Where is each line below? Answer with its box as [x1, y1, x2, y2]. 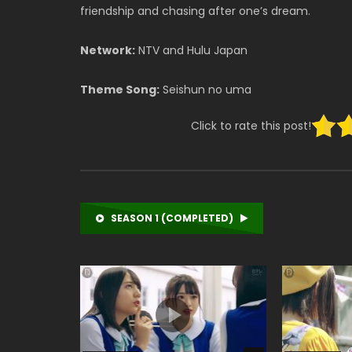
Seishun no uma [159, 82, 251, 97]
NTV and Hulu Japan [135, 42, 247, 58]
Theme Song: [80, 82, 159, 97]
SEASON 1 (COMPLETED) [111, 211, 233, 225]
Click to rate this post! [190, 117, 311, 134]
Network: [80, 42, 135, 58]
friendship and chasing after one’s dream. [80, 3, 310, 19]
